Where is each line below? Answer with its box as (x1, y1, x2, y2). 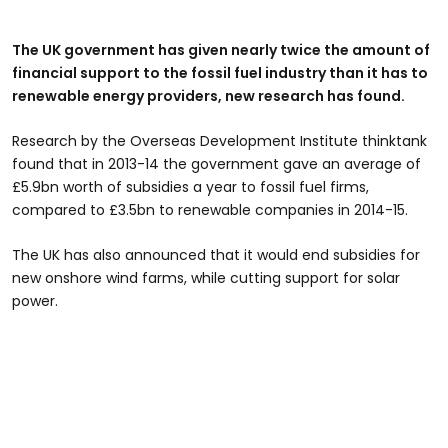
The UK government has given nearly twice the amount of (12, 40, 430, 60)
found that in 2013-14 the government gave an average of (12, 154, 421, 174)
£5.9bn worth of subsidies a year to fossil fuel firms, (12, 177, 369, 197)
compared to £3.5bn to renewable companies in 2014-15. (12, 200, 408, 220)
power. (12, 291, 58, 311)
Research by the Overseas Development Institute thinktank (12, 131, 427, 151)
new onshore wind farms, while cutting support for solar (12, 268, 400, 288)
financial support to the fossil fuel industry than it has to (12, 63, 428, 83)
